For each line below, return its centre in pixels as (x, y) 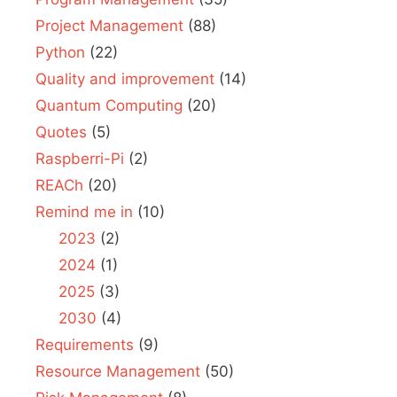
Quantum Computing (109, 106)
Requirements (85, 345)
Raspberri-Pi (80, 159)
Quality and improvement (125, 79)
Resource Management (118, 372)
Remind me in (84, 212)
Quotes (61, 132)
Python (60, 53)
